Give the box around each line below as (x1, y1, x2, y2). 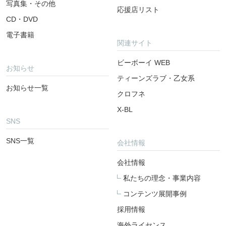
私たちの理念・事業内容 (123, 174, 201, 183)
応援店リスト (117, 6, 160, 14)
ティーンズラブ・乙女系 (117, 74, 195, 83)
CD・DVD (6, 15, 38, 24)
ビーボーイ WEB (117, 59, 171, 67)
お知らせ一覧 (6, 84, 48, 92)
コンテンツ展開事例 (123, 190, 187, 198)
